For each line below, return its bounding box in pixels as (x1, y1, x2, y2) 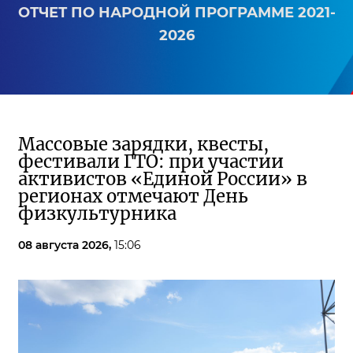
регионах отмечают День (18, 185, 248, 207)
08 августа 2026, (18, 238, 114, 252)
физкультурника (18, 203, 176, 225)
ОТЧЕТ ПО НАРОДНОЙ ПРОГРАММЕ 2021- (17, 4, 336, 21)
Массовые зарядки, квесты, (18, 133, 269, 155)
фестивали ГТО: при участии (18, 150, 284, 173)
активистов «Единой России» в (18, 168, 307, 190)
